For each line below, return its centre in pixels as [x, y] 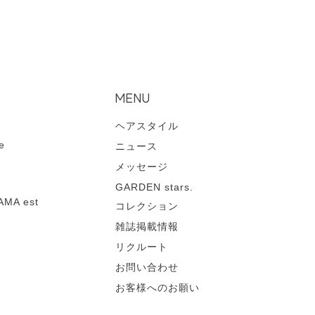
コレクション [147, 206]
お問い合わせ [147, 268]
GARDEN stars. [154, 187]
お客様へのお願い [157, 288]
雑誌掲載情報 [147, 227]
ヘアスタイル [147, 126]
